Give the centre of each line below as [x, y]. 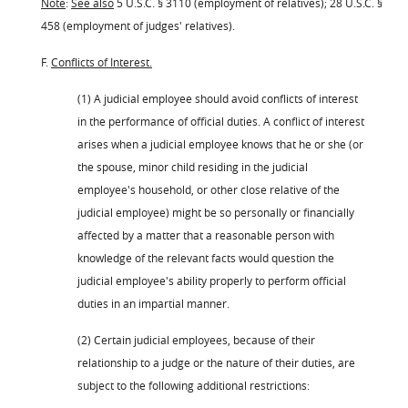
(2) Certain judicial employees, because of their [196, 339]
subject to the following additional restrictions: [194, 385]
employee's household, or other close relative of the [209, 189]
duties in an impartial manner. [153, 303]
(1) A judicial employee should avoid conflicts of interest [218, 98]
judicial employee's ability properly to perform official [212, 280]
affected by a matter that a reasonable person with [206, 235]
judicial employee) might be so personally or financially [216, 212]
